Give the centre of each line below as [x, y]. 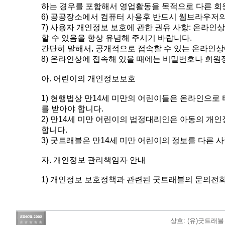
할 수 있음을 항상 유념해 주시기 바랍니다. [117, 38]
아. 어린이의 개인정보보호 [88, 79]
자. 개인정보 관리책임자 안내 [93, 160]
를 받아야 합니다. [72, 109]
